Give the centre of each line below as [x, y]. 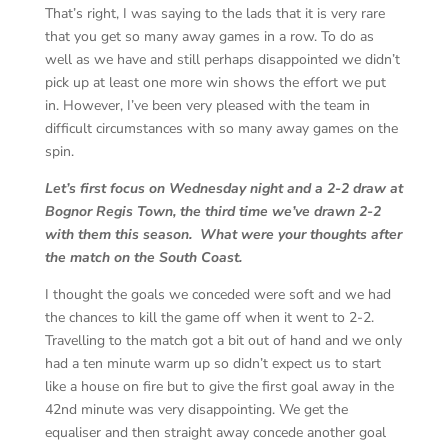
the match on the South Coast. [143, 257]
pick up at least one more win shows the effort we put [215, 82]
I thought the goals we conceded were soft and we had [217, 294]
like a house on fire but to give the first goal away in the [219, 386]
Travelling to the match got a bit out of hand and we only [223, 340]
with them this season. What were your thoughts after [223, 234]
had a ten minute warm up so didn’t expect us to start [212, 363]
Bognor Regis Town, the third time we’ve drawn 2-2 [212, 211]
